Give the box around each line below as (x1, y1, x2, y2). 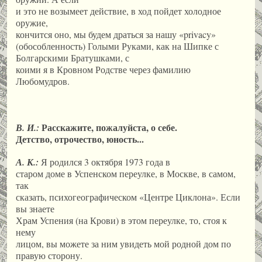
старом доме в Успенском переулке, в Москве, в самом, (16, 167, 236, 180)
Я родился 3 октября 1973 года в (39, 155, 170, 168)
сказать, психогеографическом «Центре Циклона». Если (16, 190, 240, 203)
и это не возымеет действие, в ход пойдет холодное (16, 5, 221, 18)
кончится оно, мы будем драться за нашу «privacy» (16, 28, 216, 41)
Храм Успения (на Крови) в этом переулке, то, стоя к (16, 213, 227, 226)
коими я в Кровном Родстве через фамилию (16, 63, 191, 76)
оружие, (16, 16, 48, 29)
